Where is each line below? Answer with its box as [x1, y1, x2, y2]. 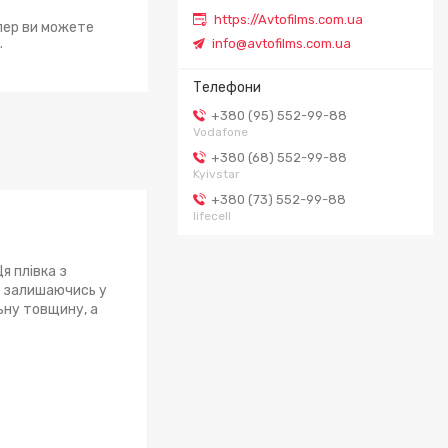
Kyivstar [193, 166, 240, 181]
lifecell [193, 208, 231, 223]
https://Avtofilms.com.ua [214, 12, 363, 28]
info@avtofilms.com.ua [212, 35, 351, 51]
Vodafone [193, 124, 248, 139]
